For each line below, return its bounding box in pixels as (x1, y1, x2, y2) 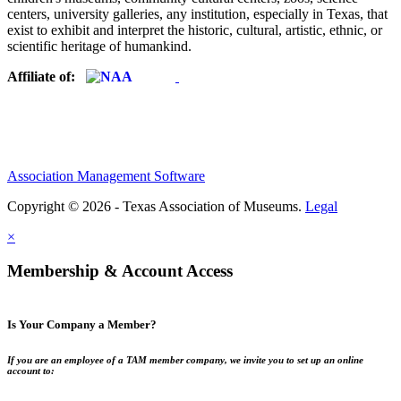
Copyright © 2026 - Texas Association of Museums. (7, 198, 305, 214)
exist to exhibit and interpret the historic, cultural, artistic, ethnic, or (7, 21, 382, 38)
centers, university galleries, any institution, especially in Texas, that (7, 5, 388, 21)
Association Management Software (7, 167, 205, 183)
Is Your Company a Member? (7, 318, 157, 332)
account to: (7, 365, 55, 377)
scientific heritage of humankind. (7, 38, 192, 54)
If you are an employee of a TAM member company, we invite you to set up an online (7, 354, 363, 366)
